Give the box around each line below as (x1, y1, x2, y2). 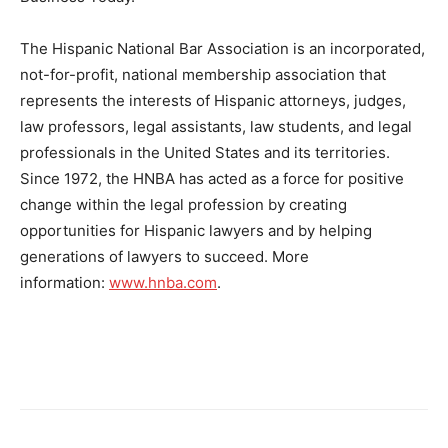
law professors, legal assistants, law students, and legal (20, 116, 412, 136)
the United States (137, 142, 260, 162)
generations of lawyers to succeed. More (20, 246, 309, 266)
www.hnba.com (109, 272, 217, 292)
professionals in (20, 142, 137, 162)
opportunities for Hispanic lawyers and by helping (20, 220, 372, 240)
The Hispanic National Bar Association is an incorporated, (20, 38, 425, 58)
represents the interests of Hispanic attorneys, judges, (20, 90, 406, 110)
